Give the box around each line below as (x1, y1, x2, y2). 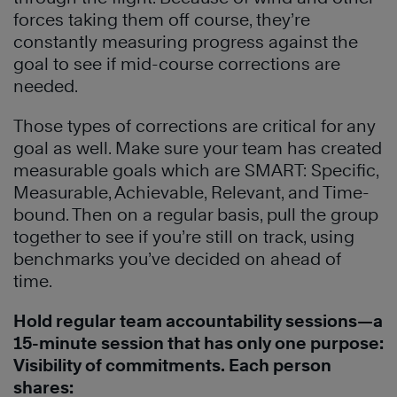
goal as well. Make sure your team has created (13, 137, 382, 158)
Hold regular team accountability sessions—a (13, 310, 383, 331)
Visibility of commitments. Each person (13, 354, 331, 375)
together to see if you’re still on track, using (13, 226, 354, 246)
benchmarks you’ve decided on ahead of (13, 248, 341, 269)
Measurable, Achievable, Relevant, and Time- (13, 182, 370, 202)
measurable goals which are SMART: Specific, (13, 160, 378, 180)
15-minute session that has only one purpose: (13, 332, 384, 353)
